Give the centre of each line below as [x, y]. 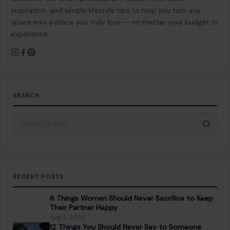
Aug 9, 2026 [68, 203]
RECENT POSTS [38, 162]
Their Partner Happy [84, 193]
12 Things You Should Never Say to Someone [126, 213]
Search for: [33, 105]
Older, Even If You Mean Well [98, 222]
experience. [30, 20]
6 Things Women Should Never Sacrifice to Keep [131, 184]
